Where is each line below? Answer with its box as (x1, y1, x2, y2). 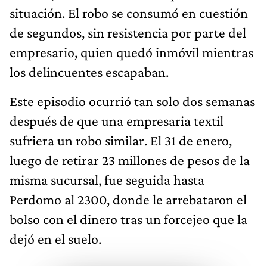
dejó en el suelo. (10, 231, 101, 247)
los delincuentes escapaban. (10, 64, 169, 80)
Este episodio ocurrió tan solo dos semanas (10, 93, 255, 110)
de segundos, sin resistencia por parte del (10, 24, 246, 41)
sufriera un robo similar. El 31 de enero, (10, 132, 232, 149)
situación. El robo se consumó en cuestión (10, 5, 248, 21)
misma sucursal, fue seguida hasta (10, 172, 204, 188)
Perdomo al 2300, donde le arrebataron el (10, 191, 247, 208)
